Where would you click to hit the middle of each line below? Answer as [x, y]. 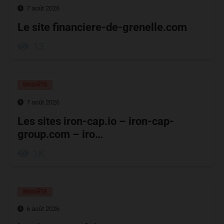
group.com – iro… [60, 134]
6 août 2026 [43, 209]
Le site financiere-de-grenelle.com [102, 27]
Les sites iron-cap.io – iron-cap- [96, 121]
